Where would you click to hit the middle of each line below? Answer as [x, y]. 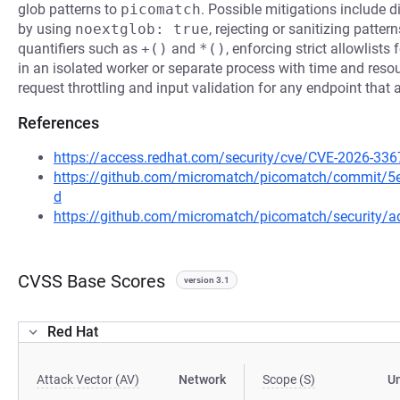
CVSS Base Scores [92, 281]
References [58, 123]
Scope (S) [289, 379]
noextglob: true [142, 29]
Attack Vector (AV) [88, 379]
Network [203, 379]
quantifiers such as [79, 49]
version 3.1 [207, 280]
